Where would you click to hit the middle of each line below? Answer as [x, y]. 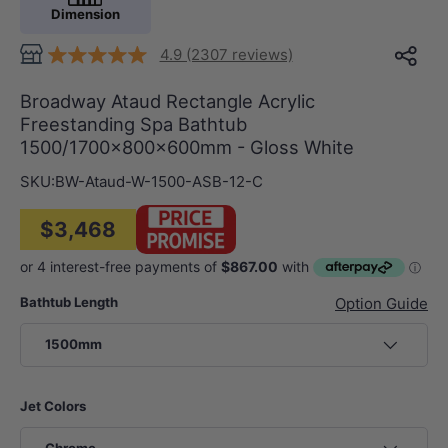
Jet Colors [53, 405]
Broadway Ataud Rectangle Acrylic [167, 100]
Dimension [85, 13]
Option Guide [381, 304]
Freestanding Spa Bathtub [133, 123]
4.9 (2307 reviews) [226, 54]
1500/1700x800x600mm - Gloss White [187, 146]
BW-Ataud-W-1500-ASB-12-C [159, 181]
